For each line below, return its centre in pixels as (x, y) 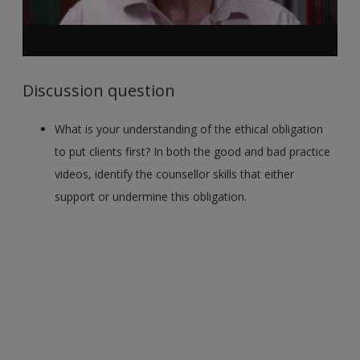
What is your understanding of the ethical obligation (189, 129)
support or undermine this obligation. (151, 196)
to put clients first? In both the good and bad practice (193, 151)
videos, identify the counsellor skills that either (175, 174)
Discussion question (99, 90)
